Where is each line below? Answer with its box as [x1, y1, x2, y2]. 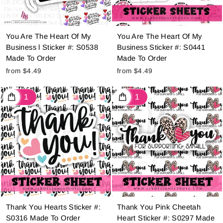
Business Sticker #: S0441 [117, 43, 206, 52]
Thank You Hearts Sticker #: [6, 203, 101, 212]
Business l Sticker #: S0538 [6, 43, 98, 52]
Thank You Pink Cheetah [117, 203, 201, 212]
